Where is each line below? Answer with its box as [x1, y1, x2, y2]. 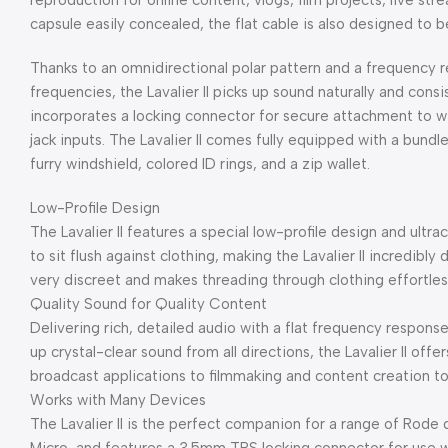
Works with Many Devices [30, 391, 206, 409]
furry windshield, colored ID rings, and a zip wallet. [30, 155, 370, 173]
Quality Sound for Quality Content [30, 295, 267, 313]
